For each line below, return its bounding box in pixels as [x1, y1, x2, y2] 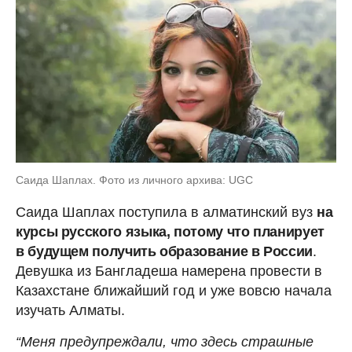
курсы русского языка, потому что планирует [16, 224, 324, 240]
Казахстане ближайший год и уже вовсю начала [16, 283, 332, 299]
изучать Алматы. [16, 302, 125, 319]
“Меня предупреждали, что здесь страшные [16, 334, 313, 350]
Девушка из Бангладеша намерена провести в [16, 263, 322, 280]
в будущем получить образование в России [16, 244, 313, 260]
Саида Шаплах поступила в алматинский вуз [16, 204, 317, 221]
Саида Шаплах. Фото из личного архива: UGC [16, 174, 253, 187]
